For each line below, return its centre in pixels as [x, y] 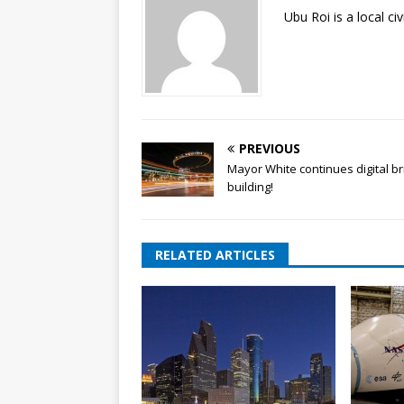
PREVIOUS [270, 148]
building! [250, 186]
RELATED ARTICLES [215, 254]
